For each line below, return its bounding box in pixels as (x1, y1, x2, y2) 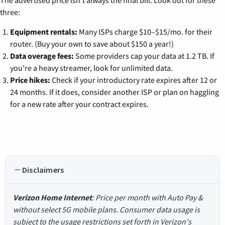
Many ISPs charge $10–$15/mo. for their (77, 26, 212, 37)
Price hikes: (10, 74, 50, 85)
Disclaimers (22, 164, 64, 175)
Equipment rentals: (10, 26, 77, 37)
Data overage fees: (10, 50, 74, 61)
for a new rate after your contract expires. (10, 98, 149, 109)
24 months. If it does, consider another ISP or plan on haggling (10, 86, 219, 97)
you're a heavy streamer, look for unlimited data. (10, 62, 173, 73)
